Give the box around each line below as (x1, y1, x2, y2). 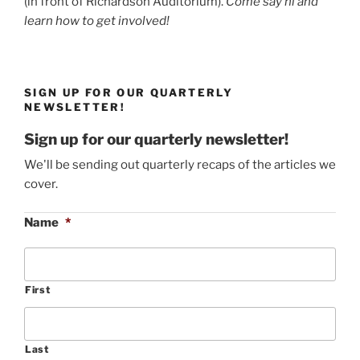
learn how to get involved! (24, 14, 170, 29)
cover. (24, 177, 58, 192)
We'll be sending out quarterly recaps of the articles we (24, 157, 336, 173)
